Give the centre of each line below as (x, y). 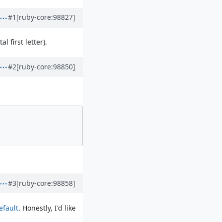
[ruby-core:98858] (46, 183)
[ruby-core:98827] (46, 17)
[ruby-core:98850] (46, 66)
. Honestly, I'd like (47, 208)
